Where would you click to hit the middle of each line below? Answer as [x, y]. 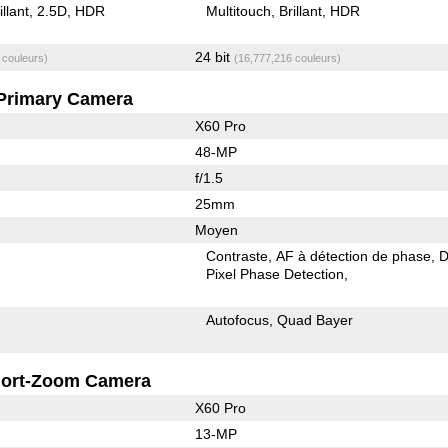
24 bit [214, 56]
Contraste [237, 255]
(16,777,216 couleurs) [287, 57]
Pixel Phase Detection [275, 273]
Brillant [301, 10]
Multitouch [239, 10]
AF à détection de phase [354, 255]
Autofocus [238, 319]
